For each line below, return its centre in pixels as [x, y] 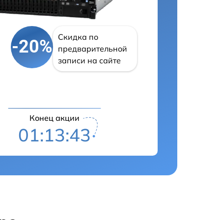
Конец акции [54, 118]
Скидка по [78, 37]
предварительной [93, 48]
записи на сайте [90, 60]
